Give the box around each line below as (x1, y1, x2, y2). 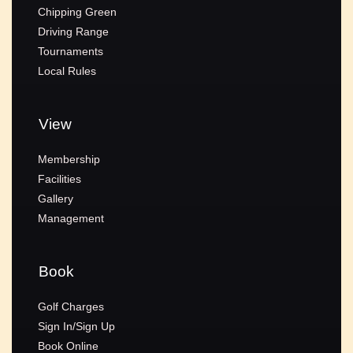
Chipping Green (38, 5, 117, 18)
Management (38, 211, 105, 225)
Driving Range (38, 24, 110, 38)
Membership (38, 152, 101, 165)
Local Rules (38, 64, 97, 77)
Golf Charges (38, 299, 105, 313)
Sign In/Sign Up (38, 319, 116, 333)
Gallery (38, 191, 74, 205)
